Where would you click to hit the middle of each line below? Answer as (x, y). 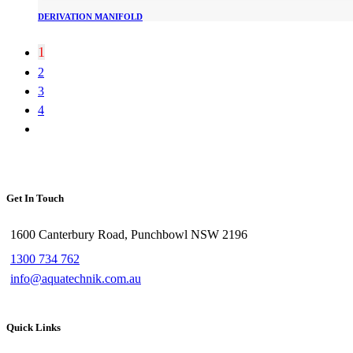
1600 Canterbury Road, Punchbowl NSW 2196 (129, 234)
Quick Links (33, 327)
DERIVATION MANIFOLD (90, 17)
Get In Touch (35, 199)
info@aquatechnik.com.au (76, 278)
